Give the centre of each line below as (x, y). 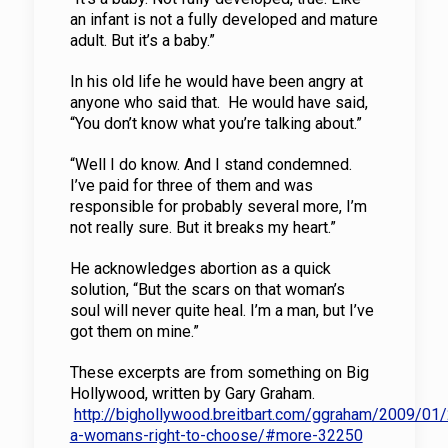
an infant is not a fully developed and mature (223, 19)
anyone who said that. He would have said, (218, 102)
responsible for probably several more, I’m (218, 206)
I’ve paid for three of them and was (191, 185)
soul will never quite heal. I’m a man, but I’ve (221, 310)
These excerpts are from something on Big (219, 372)
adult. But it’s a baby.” (142, 40)
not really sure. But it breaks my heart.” (202, 227)
